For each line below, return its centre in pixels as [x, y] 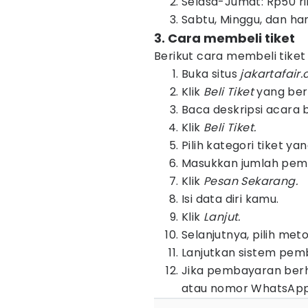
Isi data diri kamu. [230, 199]
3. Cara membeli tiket [224, 38]
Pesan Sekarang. [251, 181]
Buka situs [209, 74]
